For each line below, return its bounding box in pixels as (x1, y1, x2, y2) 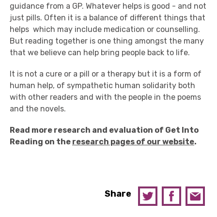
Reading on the (10, 137, 72, 146)
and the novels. (10, 104, 66, 113)
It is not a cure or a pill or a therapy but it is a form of (10, 69, 201, 78)
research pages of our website (72, 137, 194, 146)
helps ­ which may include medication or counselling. (10, 25, 200, 34)
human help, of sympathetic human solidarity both (10, 81, 195, 90)
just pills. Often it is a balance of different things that (10, 13, 205, 22)
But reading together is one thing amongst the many (10, 36, 204, 46)
